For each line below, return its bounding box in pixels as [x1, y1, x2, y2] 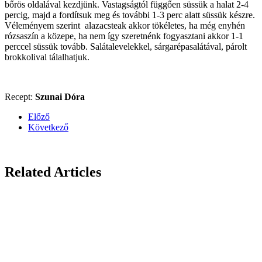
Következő [28, 122, 68, 132]
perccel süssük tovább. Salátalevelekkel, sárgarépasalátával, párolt [5, 41, 247, 51]
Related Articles [5, 164, 101, 180]
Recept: [5, 91, 35, 102]
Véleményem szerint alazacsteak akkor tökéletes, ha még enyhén [5, 20, 245, 30]
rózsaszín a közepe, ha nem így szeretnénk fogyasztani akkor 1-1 [5, 30, 243, 41]
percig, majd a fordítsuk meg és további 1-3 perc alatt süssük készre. [5, 9, 255, 20]
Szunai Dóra [35, 91, 85, 102]
